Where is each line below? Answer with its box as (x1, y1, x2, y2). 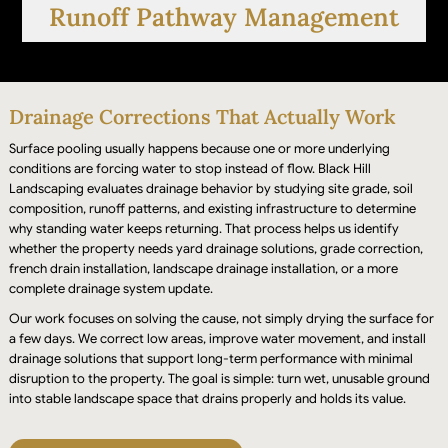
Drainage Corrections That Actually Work (8, 103, 396, 129)
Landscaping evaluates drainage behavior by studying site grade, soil (8, 179, 413, 197)
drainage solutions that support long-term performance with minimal (8, 349, 413, 367)
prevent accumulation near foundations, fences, (67, 258, 381, 277)
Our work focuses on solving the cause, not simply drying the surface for (8, 309, 434, 327)
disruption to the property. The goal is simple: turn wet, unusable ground (8, 369, 430, 387)
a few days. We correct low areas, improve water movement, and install (8, 329, 426, 347)
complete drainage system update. (8, 279, 213, 297)
